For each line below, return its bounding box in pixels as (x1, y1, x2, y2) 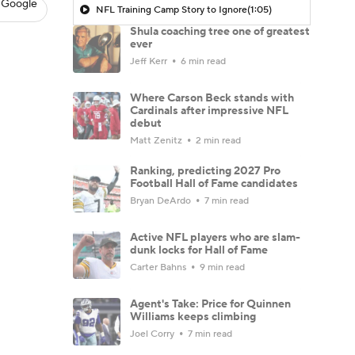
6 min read (178, 55, 226, 67)
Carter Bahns (130, 261, 189, 273)
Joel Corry (130, 327, 177, 340)
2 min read (193, 134, 241, 147)
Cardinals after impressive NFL (130, 103, 288, 118)
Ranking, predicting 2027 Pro (130, 163, 281, 178)
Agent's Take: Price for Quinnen (130, 296, 291, 311)
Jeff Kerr (130, 55, 170, 67)
